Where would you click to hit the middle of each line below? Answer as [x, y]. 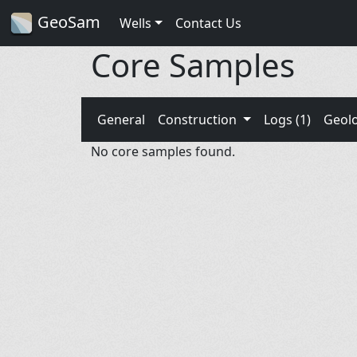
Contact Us [208, 23]
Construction [199, 119]
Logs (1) [287, 119]
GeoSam [67, 22]
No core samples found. [163, 151]
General [121, 119]
